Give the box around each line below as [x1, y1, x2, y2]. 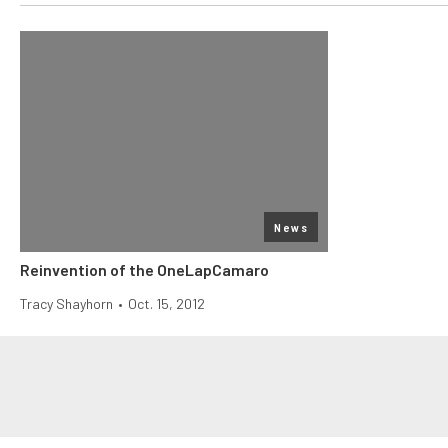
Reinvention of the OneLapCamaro [20, 260, 269, 279]
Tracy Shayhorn [20, 295, 113, 312]
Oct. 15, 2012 [128, 295, 205, 312]
